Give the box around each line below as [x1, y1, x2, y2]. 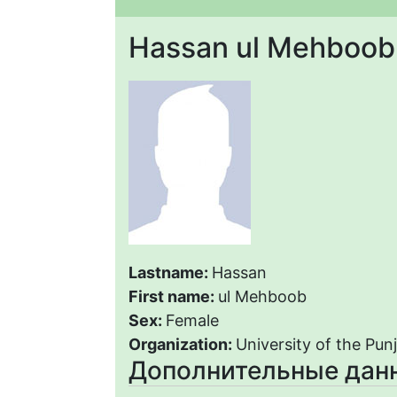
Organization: [128, 335, 236, 354]
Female [166, 311, 219, 331]
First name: [128, 287, 218, 307]
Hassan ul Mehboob [128, 30, 395, 66]
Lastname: [128, 263, 212, 283]
